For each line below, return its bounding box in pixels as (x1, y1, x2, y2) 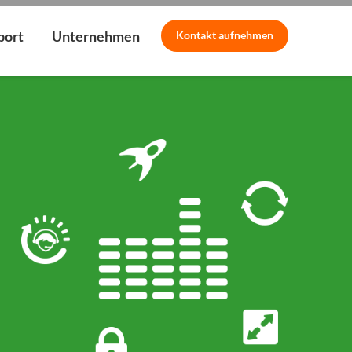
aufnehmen (218, 28, 273, 42)
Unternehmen (52, 27, 140, 46)
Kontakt (176, 28, 218, 42)
